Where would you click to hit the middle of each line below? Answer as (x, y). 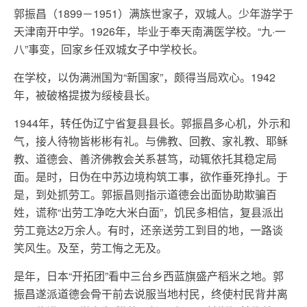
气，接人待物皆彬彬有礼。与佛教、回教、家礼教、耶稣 (151, 141)
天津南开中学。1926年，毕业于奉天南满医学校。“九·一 (150, 31)
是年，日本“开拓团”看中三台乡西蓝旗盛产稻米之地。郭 (149, 276)
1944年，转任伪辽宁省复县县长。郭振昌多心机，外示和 (152, 123)
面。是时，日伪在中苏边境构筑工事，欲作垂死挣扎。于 (151, 176)
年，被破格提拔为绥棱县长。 (85, 95)
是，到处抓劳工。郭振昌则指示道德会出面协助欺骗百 (145, 194)
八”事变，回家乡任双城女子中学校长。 (109, 49)
